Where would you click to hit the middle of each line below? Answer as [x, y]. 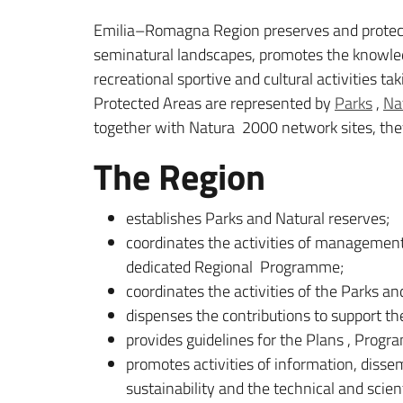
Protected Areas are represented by [214, 103]
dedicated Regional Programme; [235, 267]
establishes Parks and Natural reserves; [258, 218]
